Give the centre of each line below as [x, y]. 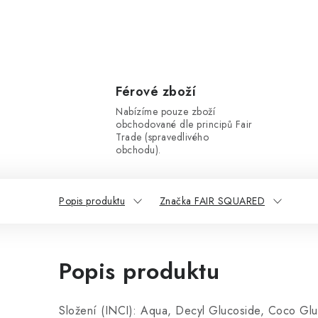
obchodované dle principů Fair [184, 124]
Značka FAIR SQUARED [212, 201]
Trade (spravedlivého [162, 137]
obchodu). [138, 150]
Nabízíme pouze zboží [165, 111]
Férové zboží [156, 92]
